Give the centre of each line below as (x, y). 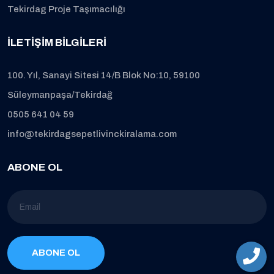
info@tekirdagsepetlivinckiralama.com (92, 134)
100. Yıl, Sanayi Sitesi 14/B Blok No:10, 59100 (104, 75)
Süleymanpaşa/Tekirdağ (60, 95)
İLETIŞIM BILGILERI (57, 43)
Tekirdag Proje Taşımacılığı (66, 9)
